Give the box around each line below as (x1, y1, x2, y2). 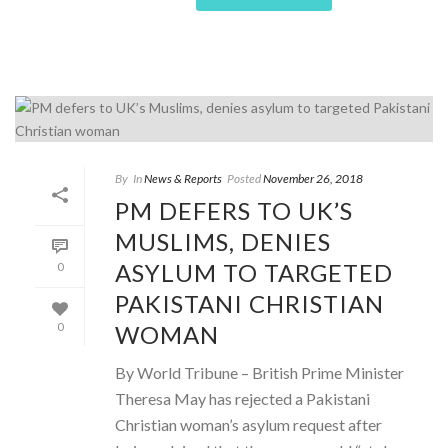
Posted (227, 170, 261, 186)
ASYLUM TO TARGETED (115, 257, 393, 287)
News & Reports (144, 170, 222, 186)
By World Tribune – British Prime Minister (115, 362, 404, 382)
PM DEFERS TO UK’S (115, 195, 353, 225)
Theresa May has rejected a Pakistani (115, 388, 370, 408)
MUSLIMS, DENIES (115, 226, 331, 256)
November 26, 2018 (263, 170, 363, 186)
